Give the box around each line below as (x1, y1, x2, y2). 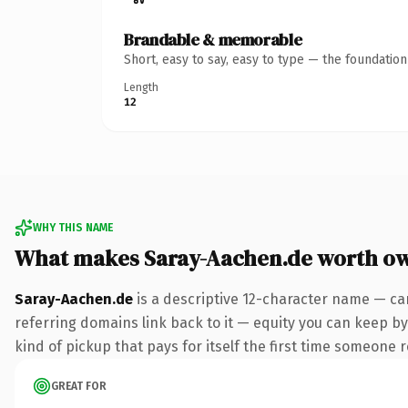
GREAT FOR (51, 379, 107, 393)
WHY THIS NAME (33, 220, 113, 234)
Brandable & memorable (124, 27, 302, 51)
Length (124, 80, 158, 94)
